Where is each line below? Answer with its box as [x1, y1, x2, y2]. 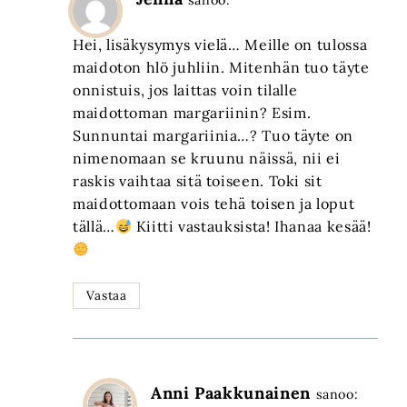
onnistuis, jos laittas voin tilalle [73, 81, 298, 100]
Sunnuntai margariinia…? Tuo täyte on [73, 126, 354, 145]
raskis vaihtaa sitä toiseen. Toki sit [73, 172, 323, 191]
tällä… [73, 217, 115, 236]
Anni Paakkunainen [151, 382, 311, 403]
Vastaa [85, 287, 127, 304]
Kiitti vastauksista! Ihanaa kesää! [132, 217, 372, 236]
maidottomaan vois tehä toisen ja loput [73, 194, 355, 213]
